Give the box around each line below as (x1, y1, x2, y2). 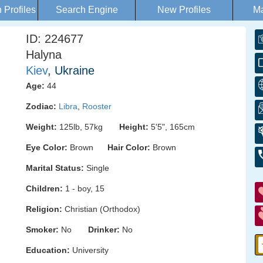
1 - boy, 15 (63, 184, 104, 193)
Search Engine (55, 5, 118, 15)
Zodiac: (26, 102, 56, 111)
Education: (26, 245, 70, 255)
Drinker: (88, 225, 120, 234)
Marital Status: (26, 163, 84, 173)
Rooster (82, 102, 112, 111)
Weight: (26, 122, 57, 131)
